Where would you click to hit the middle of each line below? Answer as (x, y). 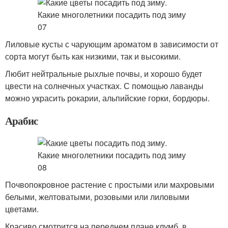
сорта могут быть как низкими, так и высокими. (93, 56)
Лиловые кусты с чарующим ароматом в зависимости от (112, 44)
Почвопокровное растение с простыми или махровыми (110, 184)
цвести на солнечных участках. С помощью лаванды (104, 86)
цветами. (22, 209)
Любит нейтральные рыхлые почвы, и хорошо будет (104, 74)
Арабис (21, 121)
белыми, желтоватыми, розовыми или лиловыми (97, 197)
